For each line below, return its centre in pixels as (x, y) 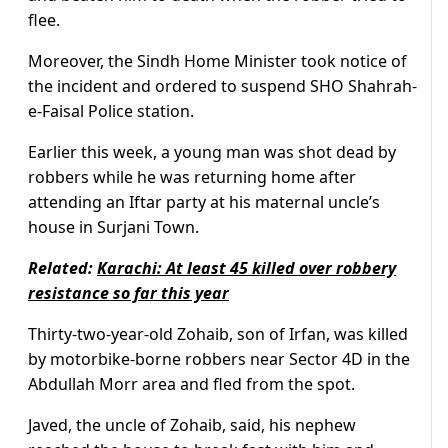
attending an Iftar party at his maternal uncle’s (204, 202)
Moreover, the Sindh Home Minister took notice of (217, 61)
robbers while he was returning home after (192, 177)
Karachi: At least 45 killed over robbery (246, 268)
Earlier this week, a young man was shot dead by (212, 152)
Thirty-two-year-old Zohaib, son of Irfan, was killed (218, 334)
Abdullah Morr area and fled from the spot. (191, 384)
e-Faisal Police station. (111, 111)
